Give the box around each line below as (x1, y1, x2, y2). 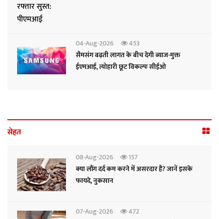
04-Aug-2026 (76, 38, 113, 49)
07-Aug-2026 (76, 206, 113, 218)
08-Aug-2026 (76, 152, 113, 163)
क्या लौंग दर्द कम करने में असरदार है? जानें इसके (76, 163, 193, 175)
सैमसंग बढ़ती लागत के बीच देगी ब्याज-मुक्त (76, 49, 180, 61)
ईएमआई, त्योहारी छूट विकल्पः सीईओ (76, 61, 166, 73)
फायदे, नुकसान (76, 175, 113, 187)
